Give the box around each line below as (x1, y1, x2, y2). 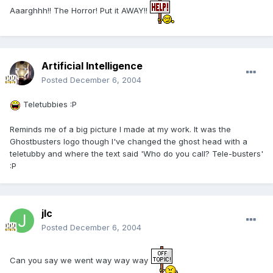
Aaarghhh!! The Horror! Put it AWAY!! (10, 5, 150, 15)
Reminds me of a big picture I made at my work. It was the (10, 124, 231, 134)
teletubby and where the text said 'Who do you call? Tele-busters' (10, 148, 263, 158)
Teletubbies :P (21, 99, 77, 110)
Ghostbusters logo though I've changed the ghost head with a (10, 136, 247, 146)
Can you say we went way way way (10, 255, 151, 266)
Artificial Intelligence (41, 60, 143, 73)
